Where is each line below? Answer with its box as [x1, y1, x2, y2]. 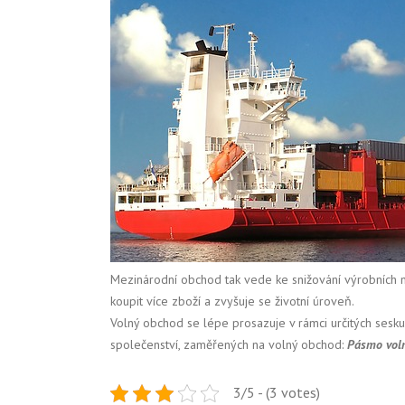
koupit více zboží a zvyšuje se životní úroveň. [110, 293, 354, 309]
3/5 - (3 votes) [232, 383, 320, 401]
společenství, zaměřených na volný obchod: [110, 336, 347, 353]
